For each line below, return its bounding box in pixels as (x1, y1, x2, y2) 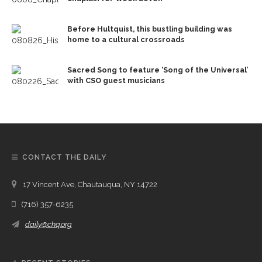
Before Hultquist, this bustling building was (67, 24, 232, 33)
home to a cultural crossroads (67, 35, 185, 44)
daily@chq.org (25, 219, 72, 229)
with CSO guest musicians (67, 75, 165, 85)
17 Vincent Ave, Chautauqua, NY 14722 (23, 180, 157, 189)
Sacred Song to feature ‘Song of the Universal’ (67, 65, 248, 74)
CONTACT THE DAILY (22, 153, 106, 161)
